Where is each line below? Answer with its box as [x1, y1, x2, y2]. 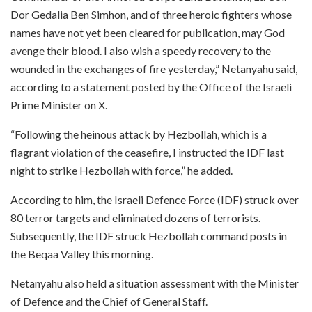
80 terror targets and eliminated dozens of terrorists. [10, 210, 260, 224]
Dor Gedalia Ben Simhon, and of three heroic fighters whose [10, 7, 292, 21]
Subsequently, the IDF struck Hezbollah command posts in [10, 228, 287, 242]
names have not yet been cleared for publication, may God [10, 25, 285, 39]
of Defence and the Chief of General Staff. [10, 294, 208, 308]
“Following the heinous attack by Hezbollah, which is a [10, 127, 267, 141]
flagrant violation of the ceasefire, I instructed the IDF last [10, 145, 284, 159]
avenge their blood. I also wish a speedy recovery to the [10, 43, 271, 57]
